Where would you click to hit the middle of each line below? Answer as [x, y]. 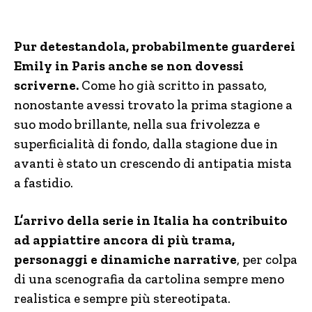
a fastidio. [44, 183]
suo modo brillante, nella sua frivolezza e [137, 124]
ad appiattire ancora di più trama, [124, 240]
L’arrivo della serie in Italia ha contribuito [151, 220]
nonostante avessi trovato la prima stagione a [153, 105]
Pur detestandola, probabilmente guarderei [155, 46]
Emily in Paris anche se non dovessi [129, 66]
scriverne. [46, 85]
